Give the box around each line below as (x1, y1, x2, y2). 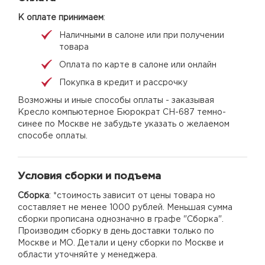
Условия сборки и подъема (18, 172, 161, 181)
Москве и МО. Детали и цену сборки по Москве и (18, 239, 224, 247)
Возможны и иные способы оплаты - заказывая (18, 96, 214, 104)
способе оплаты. (18, 132, 88, 140)
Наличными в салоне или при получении (59, 31, 224, 39)
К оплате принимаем (18, 14, 104, 21)
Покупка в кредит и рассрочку (59, 79, 188, 86)
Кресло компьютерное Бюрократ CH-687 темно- (18, 108, 226, 116)
